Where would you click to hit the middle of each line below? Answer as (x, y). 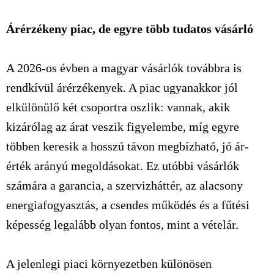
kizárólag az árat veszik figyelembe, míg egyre (123, 127)
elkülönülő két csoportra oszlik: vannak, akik (118, 107)
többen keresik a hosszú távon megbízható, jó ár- (128, 146)
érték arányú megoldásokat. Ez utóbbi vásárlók (123, 166)
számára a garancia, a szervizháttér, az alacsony (124, 185)
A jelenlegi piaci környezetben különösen (109, 264)
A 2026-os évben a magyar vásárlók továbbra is (124, 68)
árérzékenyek (90, 87)
